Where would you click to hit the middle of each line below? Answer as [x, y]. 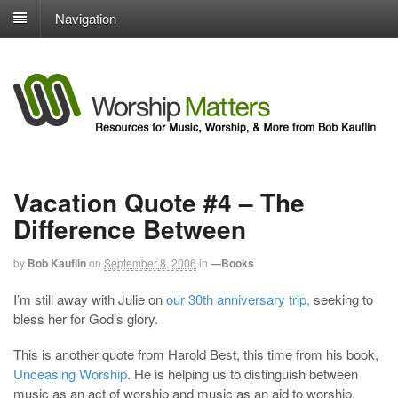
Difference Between [130, 228]
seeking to [342, 299]
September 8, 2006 [150, 262]
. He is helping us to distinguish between [243, 374]
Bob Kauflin [57, 263]
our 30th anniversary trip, [238, 299]
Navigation [86, 17]
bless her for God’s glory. [86, 319]
